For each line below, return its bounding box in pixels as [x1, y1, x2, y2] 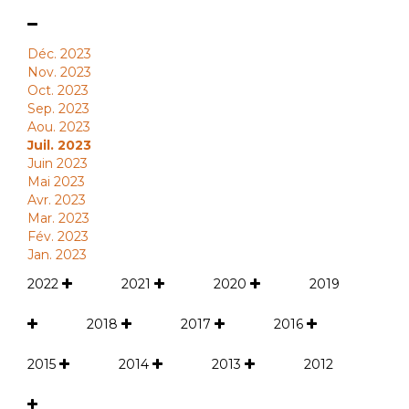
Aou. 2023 [27, 119, 90, 135]
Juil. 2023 [27, 137, 91, 153]
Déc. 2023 [27, 46, 91, 62]
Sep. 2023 [27, 100, 89, 117]
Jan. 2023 [27, 246, 87, 263]
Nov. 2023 [27, 64, 91, 80]
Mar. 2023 [27, 210, 89, 226]
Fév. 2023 [27, 228, 89, 245]
